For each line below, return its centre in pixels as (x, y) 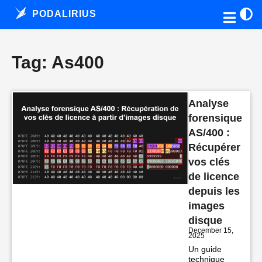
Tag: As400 (58, 62)
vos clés (209, 162)
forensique (215, 118)
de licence (214, 177)
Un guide (205, 249)
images (206, 206)
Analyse (208, 104)
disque (205, 220)
